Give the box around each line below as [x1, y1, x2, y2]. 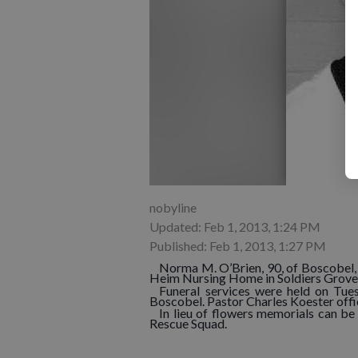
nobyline [149, 200, 197, 215]
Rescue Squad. [149, 316, 227, 332]
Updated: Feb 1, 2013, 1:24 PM [149, 219, 320, 234]
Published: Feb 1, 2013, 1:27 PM [149, 238, 326, 253]
